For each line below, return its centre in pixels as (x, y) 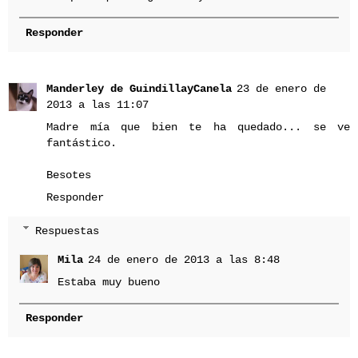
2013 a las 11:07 (97, 104)
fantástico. (82, 143)
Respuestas (68, 231)
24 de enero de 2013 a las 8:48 (184, 259)
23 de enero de (281, 88)
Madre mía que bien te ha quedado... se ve (198, 127)
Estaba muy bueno (109, 282)
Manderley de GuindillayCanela (139, 88)
